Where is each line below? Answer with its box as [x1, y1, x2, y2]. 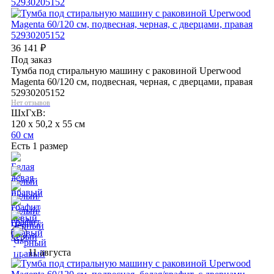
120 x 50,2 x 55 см [11, 118, 85, 129]
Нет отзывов [11, 98, 50, 107]
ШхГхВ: [11, 107, 45, 118]
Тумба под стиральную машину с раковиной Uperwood [11, 65, 241, 76]
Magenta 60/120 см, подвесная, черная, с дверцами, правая [11, 76, 253, 87]
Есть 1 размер [11, 140, 68, 151]
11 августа [26, 246, 71, 257]
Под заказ [11, 54, 51, 65]
